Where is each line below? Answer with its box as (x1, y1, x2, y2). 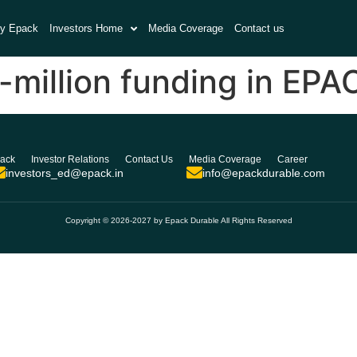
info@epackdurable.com (202, 166, 325, 179)
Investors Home (49, 22, 124, 35)
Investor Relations (31, 153, 110, 165)
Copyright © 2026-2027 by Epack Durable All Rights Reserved (65, 215, 292, 225)
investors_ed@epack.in (6, 166, 124, 179)
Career (277, 153, 308, 165)
